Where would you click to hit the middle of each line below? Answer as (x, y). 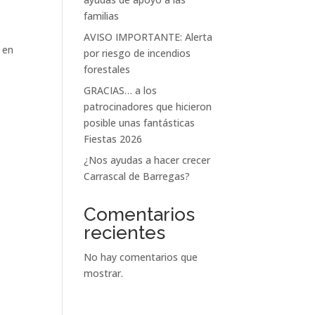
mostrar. (104, 273)
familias (102, 16)
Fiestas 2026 (113, 139)
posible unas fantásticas (140, 123)
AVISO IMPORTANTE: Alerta (148, 37)
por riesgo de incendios (137, 53)
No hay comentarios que (141, 257)
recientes (125, 233)
